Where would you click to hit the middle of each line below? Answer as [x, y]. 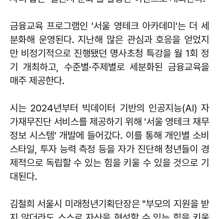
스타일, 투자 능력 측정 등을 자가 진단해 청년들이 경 [109, 149]
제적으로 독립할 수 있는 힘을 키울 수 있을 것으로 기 [109, 163]
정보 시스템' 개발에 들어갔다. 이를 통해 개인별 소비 [109, 135]
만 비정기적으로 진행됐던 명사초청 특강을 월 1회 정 [109, 53]
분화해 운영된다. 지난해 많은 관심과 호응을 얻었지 [109, 39]
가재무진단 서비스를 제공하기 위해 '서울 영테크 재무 [109, 121]
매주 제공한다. [37, 80]
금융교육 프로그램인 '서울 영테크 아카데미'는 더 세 [109, 26]
